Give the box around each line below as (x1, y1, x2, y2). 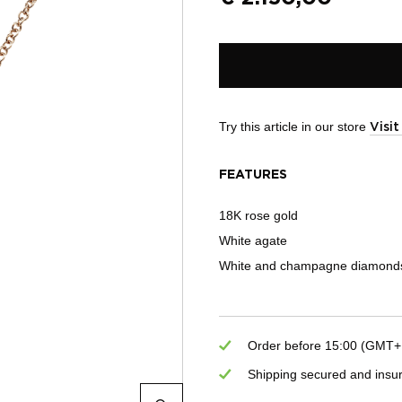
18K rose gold (219, 208, 298, 223)
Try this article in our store (219, 119, 370, 135)
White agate (219, 233, 287, 249)
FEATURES (219, 169, 287, 182)
